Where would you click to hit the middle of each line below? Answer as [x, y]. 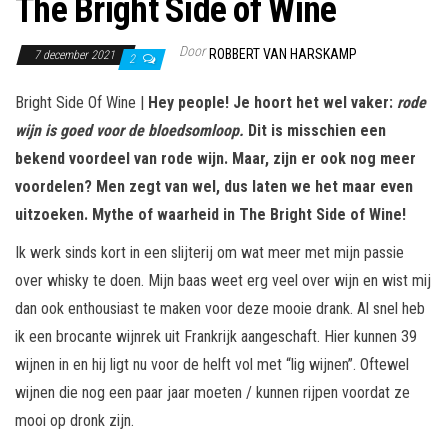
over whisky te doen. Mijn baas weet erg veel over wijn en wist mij [223, 280]
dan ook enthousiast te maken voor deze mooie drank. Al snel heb [220, 308]
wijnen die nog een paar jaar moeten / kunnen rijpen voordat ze [212, 392]
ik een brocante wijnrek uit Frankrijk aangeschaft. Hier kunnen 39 [216, 336]
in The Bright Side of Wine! [314, 214]
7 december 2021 [76, 54]
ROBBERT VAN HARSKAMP [283, 53]
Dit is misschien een [315, 130]
